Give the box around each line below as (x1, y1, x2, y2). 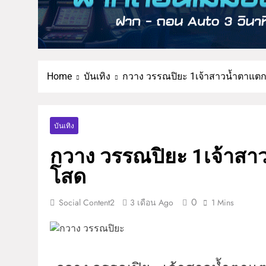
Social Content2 (59, 196, 115, 208)
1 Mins (211, 196, 234, 208)
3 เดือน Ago (130, 196, 173, 208)
